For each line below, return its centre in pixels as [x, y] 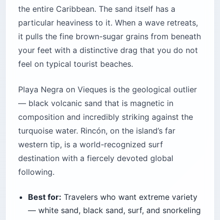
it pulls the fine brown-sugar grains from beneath [110, 37]
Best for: [45, 197]
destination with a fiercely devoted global [96, 158]
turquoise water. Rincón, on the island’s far [97, 131]
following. [36, 172]
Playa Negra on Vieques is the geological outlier [108, 90]
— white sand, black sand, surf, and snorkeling [114, 210]
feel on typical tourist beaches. [76, 64]
